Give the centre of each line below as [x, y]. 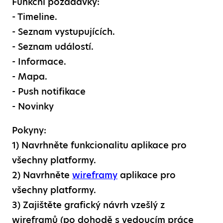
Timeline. [36, 16]
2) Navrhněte [42, 175]
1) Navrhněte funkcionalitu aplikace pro [99, 145]
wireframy [95, 175]
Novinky [35, 106]
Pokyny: [29, 130]
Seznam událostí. [55, 46]
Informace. [41, 61]
